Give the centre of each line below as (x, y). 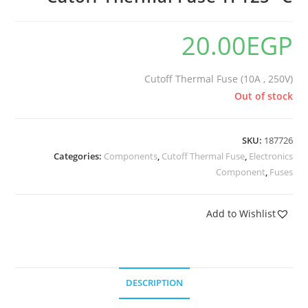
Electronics (271, 156)
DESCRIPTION (154, 283)
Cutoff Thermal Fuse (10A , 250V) (218, 79)
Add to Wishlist (241, 213)
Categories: (78, 156)
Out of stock (263, 96)
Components (130, 156)
